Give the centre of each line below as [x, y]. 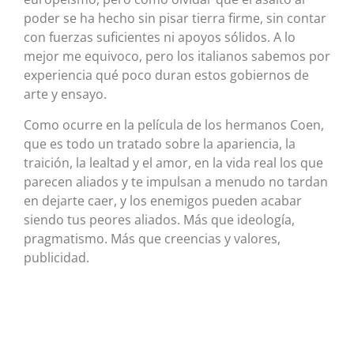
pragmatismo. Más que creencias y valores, [152, 238]
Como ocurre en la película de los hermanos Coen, [174, 124]
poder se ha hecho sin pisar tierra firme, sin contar [175, 19]
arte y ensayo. [65, 94]
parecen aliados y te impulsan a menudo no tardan [176, 181]
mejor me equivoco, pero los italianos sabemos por [177, 56]
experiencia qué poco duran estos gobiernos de [166, 75]
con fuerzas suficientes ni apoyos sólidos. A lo [160, 38]
